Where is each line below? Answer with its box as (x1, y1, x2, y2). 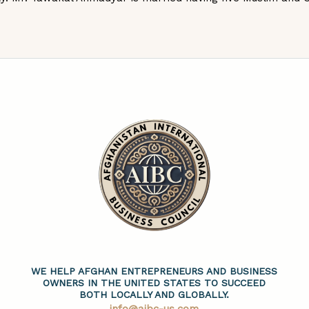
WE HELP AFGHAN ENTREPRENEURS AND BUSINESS (31, 266, 278, 277)
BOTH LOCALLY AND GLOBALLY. (79, 289, 230, 301)
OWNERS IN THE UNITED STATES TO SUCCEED (43, 277, 266, 289)
